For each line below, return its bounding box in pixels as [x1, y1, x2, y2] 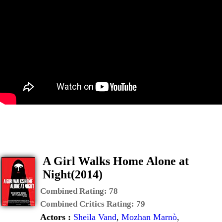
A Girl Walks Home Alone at [43, 155, 189, 167]
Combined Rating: [40, 186, 109, 196]
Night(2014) [43, 168, 103, 181]
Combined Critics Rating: [40, 199, 136, 209]
